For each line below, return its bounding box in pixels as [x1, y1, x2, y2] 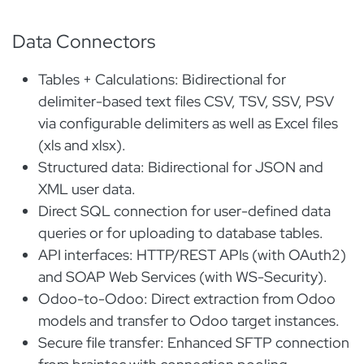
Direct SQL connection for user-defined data [38, 201, 331, 220]
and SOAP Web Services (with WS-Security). [38, 267, 331, 286]
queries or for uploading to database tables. [38, 223, 327, 242]
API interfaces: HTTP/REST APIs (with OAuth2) [38, 245, 346, 264]
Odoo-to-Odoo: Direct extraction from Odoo [38, 289, 336, 308]
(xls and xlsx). [38, 136, 129, 154]
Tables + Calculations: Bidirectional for [38, 70, 286, 89]
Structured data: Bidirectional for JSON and [38, 158, 323, 176]
